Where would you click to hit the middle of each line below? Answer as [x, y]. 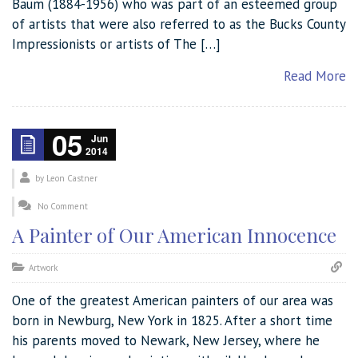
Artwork [43, 267]
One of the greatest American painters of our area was [173, 300]
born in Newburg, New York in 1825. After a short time [172, 320]
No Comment [63, 206]
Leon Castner [72, 178]
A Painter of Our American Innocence [174, 235]
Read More [315, 76]
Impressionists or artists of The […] [116, 44]
